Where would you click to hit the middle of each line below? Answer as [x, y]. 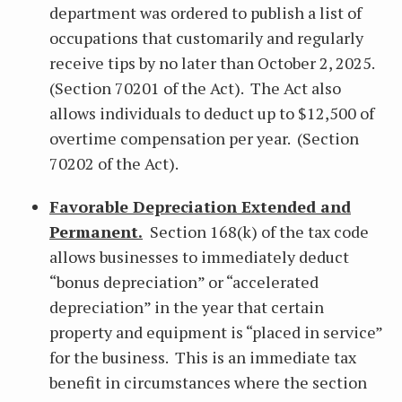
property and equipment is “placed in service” [216, 332]
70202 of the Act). [115, 163]
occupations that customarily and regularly [206, 38]
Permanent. [96, 232]
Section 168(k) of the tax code [256, 232]
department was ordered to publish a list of [205, 13]
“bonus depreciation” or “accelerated [184, 282]
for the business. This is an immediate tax [203, 357]
